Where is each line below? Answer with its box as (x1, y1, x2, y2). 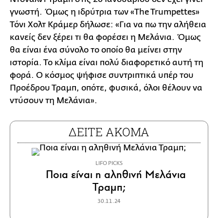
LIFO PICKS (95, 160, 123, 167)
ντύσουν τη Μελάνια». (10, 96, 97, 106)
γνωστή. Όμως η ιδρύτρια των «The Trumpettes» (10, 7, 200, 17)
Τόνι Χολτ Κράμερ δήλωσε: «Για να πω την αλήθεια (10, 20, 206, 30)
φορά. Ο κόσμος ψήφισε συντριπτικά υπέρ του (10, 71, 194, 80)
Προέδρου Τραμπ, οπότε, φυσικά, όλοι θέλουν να (10, 83, 202, 93)
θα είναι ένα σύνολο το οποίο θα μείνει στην (10, 45, 182, 55)
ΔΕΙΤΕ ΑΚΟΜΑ (69, 124, 149, 140)
